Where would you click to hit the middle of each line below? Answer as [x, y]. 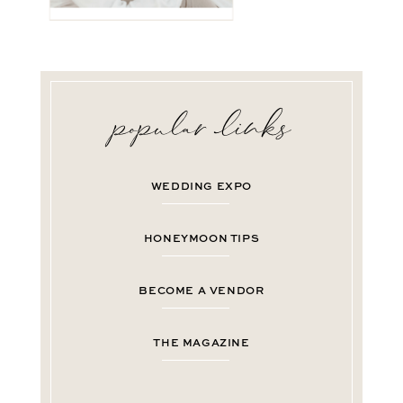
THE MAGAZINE [201, 343]
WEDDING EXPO [201, 187]
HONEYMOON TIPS [201, 239]
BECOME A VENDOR [201, 291]
